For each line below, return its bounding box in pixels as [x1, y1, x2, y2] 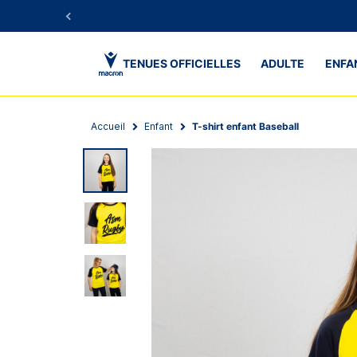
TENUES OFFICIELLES [122, 57, 241, 70]
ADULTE [261, 57, 305, 70]
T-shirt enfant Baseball [192, 120, 299, 132]
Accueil [91, 120, 125, 132]
